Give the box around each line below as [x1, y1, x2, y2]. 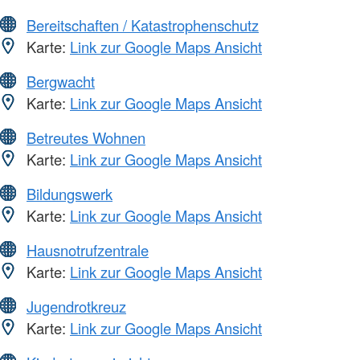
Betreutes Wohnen [27, 126, 145, 148]
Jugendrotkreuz [27, 295, 126, 317]
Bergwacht [27, 70, 95, 92]
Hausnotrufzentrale [27, 239, 149, 260]
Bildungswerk [27, 182, 112, 204]
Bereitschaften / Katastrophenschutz [27, 14, 259, 35]
